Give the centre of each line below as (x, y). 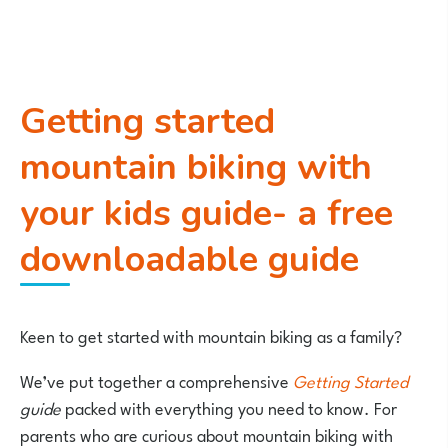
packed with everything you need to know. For (229, 407)
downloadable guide (189, 259)
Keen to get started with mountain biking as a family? (213, 335)
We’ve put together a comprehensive (156, 380)
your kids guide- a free (206, 213)
